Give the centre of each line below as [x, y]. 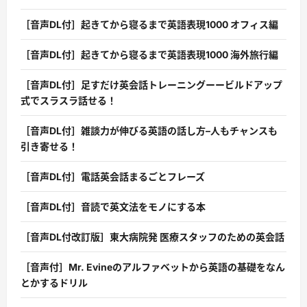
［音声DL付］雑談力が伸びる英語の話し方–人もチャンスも [149, 131]
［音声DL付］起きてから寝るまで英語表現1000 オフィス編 [149, 25]
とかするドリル [54, 283]
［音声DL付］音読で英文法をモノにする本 [113, 207]
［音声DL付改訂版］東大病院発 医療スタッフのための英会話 [152, 237]
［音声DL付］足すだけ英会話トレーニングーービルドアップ [151, 85]
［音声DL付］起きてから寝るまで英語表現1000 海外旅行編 [149, 55]
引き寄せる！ [49, 147]
